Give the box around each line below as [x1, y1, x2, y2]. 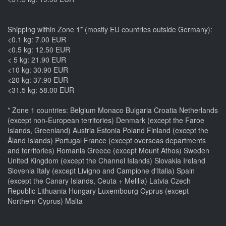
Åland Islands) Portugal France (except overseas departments [8, 135, 206, 145]
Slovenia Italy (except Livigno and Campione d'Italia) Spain [8, 165, 195, 176]
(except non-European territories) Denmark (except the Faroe [8, 115, 204, 125]
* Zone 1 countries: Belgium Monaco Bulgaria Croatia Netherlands [8, 104, 218, 115]
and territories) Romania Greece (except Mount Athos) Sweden [8, 145, 209, 155]
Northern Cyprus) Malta [8, 195, 83, 206]
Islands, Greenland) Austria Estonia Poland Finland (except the [8, 125, 208, 135]
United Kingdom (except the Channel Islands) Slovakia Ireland [8, 155, 205, 165]
